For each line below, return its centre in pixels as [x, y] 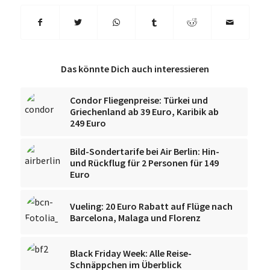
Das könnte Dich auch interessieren [135, 68]
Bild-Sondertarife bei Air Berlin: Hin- [144, 151]
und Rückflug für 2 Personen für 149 [144, 162]
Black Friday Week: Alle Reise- [130, 253]
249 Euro [88, 123]
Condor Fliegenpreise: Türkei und [139, 100]
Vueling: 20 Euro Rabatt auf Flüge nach [151, 206]
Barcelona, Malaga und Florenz [135, 217]
